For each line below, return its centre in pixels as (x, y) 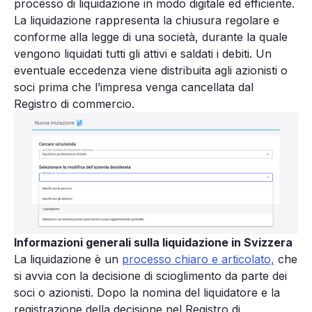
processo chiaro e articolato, (198, 259)
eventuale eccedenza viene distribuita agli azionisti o (151, 70)
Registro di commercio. (74, 103)
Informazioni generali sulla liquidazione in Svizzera (153, 242)
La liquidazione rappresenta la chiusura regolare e (147, 20)
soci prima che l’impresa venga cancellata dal (134, 87)
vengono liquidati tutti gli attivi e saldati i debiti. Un (143, 53)
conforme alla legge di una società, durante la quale (151, 37)
